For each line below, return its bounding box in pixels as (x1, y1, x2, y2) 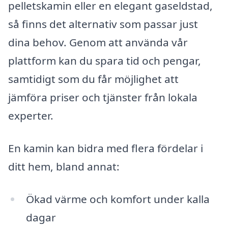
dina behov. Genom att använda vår (8, 35, 188, 50)
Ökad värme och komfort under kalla (25, 191, 210, 206)
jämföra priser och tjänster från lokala (8, 90, 197, 105)
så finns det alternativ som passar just (8, 17, 198, 32)
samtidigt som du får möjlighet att (8, 72, 179, 87)
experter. (8, 108, 53, 123)
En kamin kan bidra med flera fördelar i (8, 141, 203, 156)
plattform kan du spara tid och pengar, (8, 53, 201, 68)
